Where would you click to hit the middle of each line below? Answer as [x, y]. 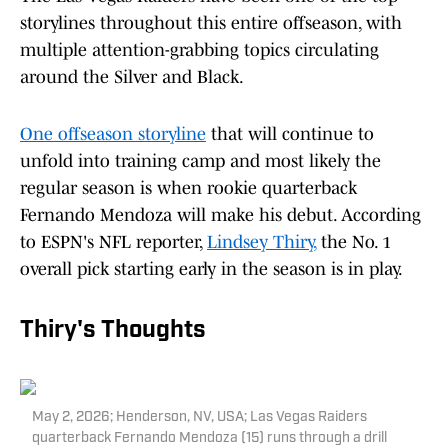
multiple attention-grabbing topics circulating [199, 50]
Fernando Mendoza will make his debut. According [220, 215]
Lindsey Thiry [260, 242]
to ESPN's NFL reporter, [113, 242]
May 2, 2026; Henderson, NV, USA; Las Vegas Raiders [199, 417]
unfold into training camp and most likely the [200, 161]
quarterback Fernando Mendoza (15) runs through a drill [209, 438]
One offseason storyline [113, 134]
